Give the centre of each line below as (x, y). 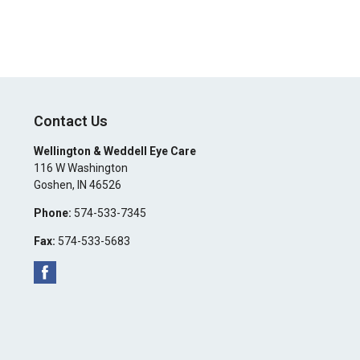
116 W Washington (80, 168)
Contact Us (70, 121)
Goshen (53, 185)
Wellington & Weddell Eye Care (115, 151)
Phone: (52, 213)
